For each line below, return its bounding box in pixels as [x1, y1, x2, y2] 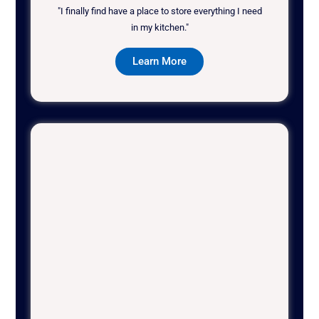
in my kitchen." [130, 22, 189, 33]
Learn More [132, 55, 187, 68]
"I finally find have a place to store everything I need [57, 6, 262, 17]
